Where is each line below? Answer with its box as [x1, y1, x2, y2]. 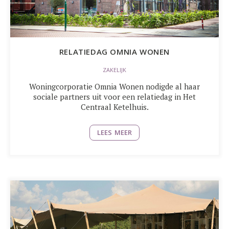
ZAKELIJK [103, 66, 126, 74]
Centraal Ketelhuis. [80, 102, 149, 112]
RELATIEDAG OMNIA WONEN [59, 47, 170, 57]
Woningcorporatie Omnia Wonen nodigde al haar [29, 81, 200, 91]
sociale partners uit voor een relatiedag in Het [33, 91, 196, 102]
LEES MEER [97, 128, 132, 137]
